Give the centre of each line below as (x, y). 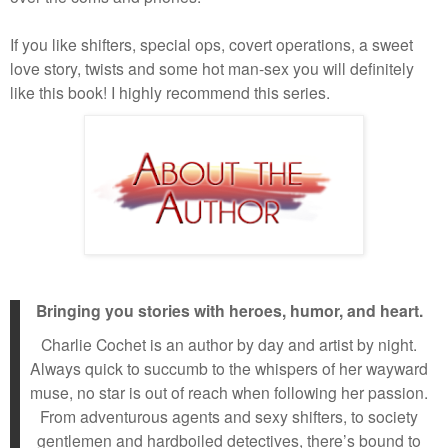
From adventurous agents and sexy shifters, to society (229, 416)
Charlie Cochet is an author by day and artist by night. (229, 344)
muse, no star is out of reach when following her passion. (229, 392)
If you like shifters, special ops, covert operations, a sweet (211, 44)
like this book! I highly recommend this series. (170, 92)
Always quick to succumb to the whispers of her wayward (229, 368)
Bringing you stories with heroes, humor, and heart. (229, 311)
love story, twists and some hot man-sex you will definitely (212, 68)
